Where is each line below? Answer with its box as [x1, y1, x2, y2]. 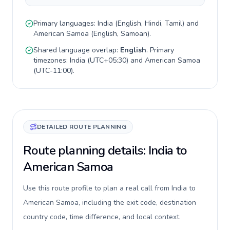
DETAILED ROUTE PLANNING [37, 123, 126, 131]
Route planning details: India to [23, 142, 187, 159]
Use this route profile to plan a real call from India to [23, 183, 196, 193]
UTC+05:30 [90, 55, 126, 65]
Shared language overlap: [33, 45, 120, 55]
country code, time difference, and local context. [23, 212, 181, 222]
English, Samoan [93, 29, 147, 39]
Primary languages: [33, 18, 98, 28]
